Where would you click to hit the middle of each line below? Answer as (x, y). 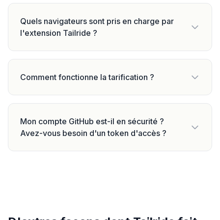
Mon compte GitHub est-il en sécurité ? (92, 121)
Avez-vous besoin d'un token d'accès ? (93, 133)
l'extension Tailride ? (59, 33)
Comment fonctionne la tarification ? (87, 77)
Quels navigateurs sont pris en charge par (97, 21)
